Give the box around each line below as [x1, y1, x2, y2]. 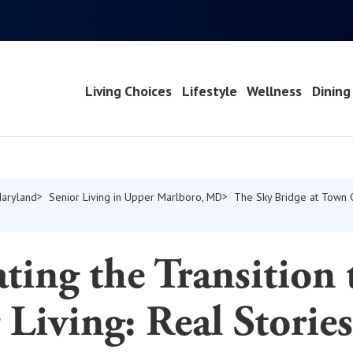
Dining [312, 81, 351, 100]
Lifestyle [181, 81, 237, 100]
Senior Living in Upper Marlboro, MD [49, 189, 222, 204]
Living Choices [84, 81, 172, 100]
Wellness [247, 81, 303, 100]
